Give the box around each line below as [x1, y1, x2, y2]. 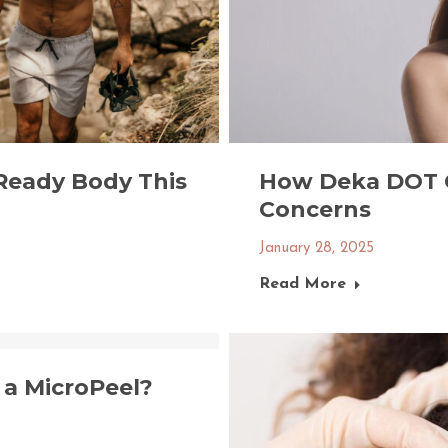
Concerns [259, 196, 371, 223]
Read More [259, 276, 346, 292]
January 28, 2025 [259, 241, 374, 256]
